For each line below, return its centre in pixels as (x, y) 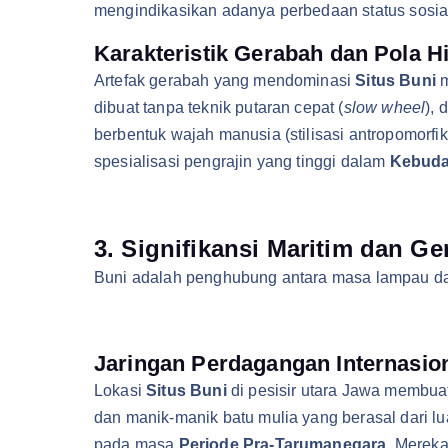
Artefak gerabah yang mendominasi (225, 80)
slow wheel (384, 107)
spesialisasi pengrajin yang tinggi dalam (242, 161)
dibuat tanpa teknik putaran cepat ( (219, 107)
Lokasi (120, 390)
